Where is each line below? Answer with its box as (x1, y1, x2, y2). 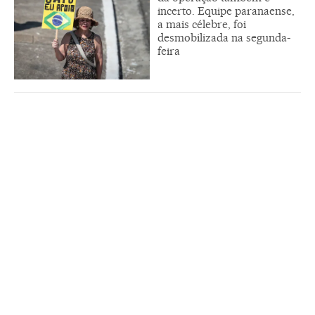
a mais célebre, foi (157, 18, 246, 32)
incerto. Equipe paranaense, (157, 4, 295, 18)
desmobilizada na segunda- (157, 31, 290, 45)
